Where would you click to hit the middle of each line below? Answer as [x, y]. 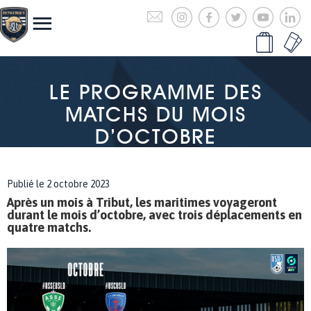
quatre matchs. [49, 227]
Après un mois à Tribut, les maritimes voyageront [142, 202]
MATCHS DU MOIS [155, 114]
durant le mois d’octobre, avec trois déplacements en [154, 215]
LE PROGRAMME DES [155, 92]
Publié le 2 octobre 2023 [58, 184]
